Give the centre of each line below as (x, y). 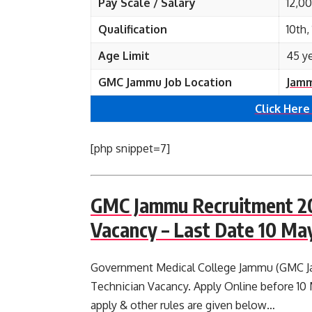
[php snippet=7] (130, 148)
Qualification (133, 29)
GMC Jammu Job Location (165, 82)
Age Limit (124, 56)
